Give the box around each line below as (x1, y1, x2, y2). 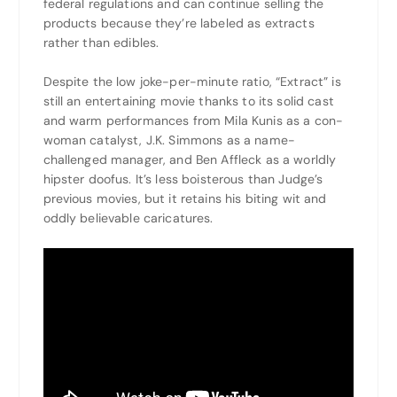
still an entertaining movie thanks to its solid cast (43, 93, 334, 110)
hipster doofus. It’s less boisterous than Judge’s (43, 171, 323, 188)
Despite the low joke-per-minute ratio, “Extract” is (43, 74, 341, 90)
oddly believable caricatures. (43, 210, 214, 227)
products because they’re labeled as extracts (43, 14, 315, 31)
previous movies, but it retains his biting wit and (43, 191, 327, 207)
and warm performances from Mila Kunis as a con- (43, 113, 344, 129)
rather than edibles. (43, 34, 160, 51)
